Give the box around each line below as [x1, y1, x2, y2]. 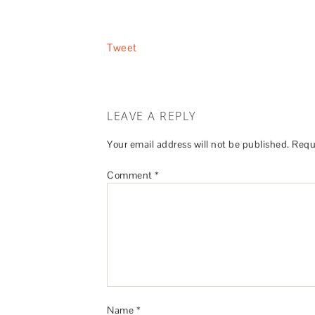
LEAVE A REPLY [107, 108, 196, 124]
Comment [107, 169, 155, 181]
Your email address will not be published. [107, 138, 290, 150]
